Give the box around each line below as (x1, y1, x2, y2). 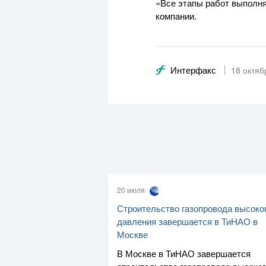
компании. (156, 9, 197, 23)
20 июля (117, 185, 147, 195)
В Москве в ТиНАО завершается (117, 246, 251, 259)
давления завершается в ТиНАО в (117, 214, 258, 227)
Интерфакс (170, 64, 216, 77)
